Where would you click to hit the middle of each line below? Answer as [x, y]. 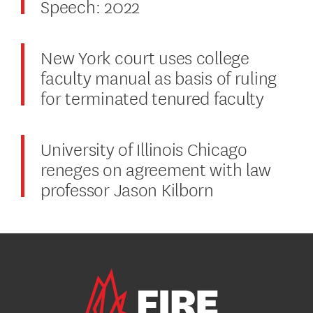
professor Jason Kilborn [129, 188]
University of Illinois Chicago [144, 147]
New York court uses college [145, 56]
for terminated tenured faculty [152, 96]
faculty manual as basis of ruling [159, 76]
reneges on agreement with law [156, 168]
